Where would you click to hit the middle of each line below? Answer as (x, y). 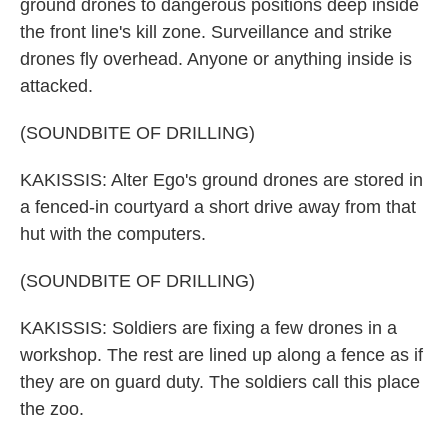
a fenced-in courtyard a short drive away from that (218, 207)
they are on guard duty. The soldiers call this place (220, 382)
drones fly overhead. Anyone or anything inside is (216, 59)
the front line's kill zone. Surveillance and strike (206, 32)
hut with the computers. (113, 234)
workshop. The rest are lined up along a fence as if (221, 355)
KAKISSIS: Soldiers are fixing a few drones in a (208, 328)
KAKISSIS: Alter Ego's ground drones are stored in (221, 180)
